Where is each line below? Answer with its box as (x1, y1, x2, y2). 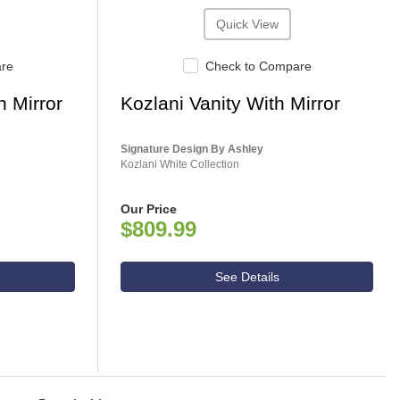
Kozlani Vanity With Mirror (121, 93, 341, 114)
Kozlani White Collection (121, 158, 240, 171)
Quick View (215, 17, 279, 31)
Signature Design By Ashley (121, 143, 264, 156)
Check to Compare (204, 59, 312, 74)
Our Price (121, 202, 178, 217)
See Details (214, 270, 279, 285)
